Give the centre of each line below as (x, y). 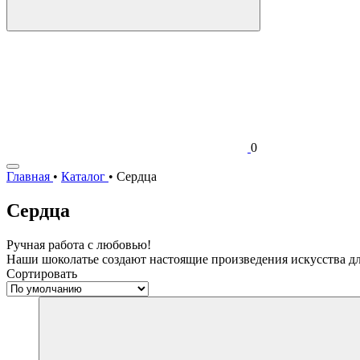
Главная (28, 176)
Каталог (83, 176)
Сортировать (42, 273)
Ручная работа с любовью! (79, 244)
